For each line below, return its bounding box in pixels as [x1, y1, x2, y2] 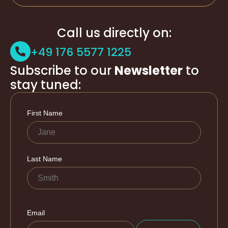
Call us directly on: [56, 24, 172, 41]
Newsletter [115, 62, 183, 79]
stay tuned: [10, 76, 81, 93]
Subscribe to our [10, 62, 115, 79]
